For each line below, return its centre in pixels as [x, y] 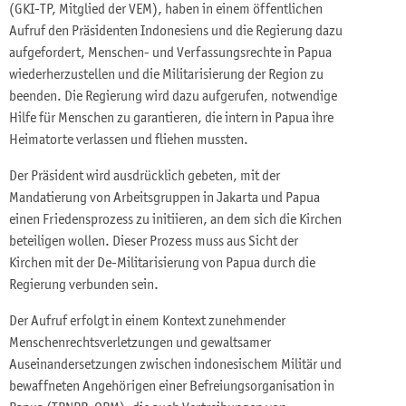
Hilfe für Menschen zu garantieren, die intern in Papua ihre [171, 119]
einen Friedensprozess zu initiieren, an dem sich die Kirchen [175, 221]
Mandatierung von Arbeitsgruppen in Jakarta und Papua [164, 199]
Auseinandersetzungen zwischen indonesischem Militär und [175, 366]
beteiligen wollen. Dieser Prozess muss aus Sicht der [154, 242]
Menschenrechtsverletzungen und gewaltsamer [140, 344]
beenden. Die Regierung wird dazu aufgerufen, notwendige [173, 97]
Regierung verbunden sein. [84, 286]
